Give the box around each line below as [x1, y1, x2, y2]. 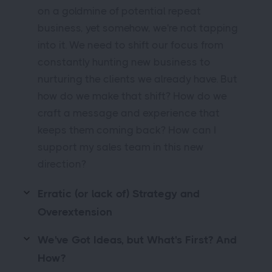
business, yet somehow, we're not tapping [38, 22, 238, 34]
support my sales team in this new [38, 141, 204, 153]
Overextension [38, 206, 112, 218]
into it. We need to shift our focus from [38, 39, 223, 51]
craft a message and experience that [38, 107, 220, 119]
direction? [38, 158, 86, 170]
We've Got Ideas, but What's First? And [38, 234, 237, 246]
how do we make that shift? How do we [38, 90, 227, 102]
